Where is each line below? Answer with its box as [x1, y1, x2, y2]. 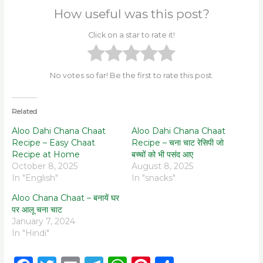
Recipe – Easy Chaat [11, 137, 95, 148]
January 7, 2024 [11, 215, 75, 227]
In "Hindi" [11, 227, 49, 238]
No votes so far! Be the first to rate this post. [49, 71, 214, 80]
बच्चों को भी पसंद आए [131, 149, 193, 160]
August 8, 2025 [131, 160, 193, 171]
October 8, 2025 [11, 160, 77, 171]
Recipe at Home [11, 149, 80, 160]
